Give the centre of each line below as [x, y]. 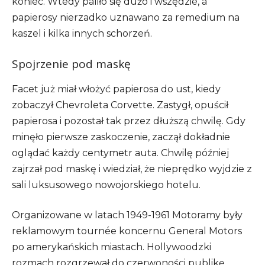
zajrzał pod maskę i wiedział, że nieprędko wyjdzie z [132, 169]
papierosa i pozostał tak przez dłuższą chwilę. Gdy [129, 121]
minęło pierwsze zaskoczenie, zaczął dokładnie [121, 137]
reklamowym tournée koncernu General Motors [127, 231]
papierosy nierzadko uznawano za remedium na [126, 18]
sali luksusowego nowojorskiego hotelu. [106, 185]
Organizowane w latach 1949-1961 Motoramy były [127, 215]
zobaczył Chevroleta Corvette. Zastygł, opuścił [120, 105]
